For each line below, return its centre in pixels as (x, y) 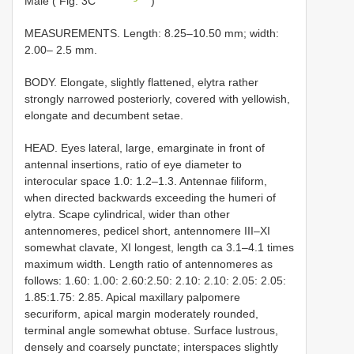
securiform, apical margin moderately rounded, (141, 313)
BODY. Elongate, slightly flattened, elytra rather (141, 82)
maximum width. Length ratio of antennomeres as (149, 264)
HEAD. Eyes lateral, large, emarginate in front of (145, 147)
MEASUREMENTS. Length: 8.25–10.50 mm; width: (152, 33)
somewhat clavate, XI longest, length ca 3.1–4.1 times (159, 247)
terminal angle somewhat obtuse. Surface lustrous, (151, 330)
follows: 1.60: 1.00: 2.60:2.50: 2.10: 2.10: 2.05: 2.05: (155, 280)
